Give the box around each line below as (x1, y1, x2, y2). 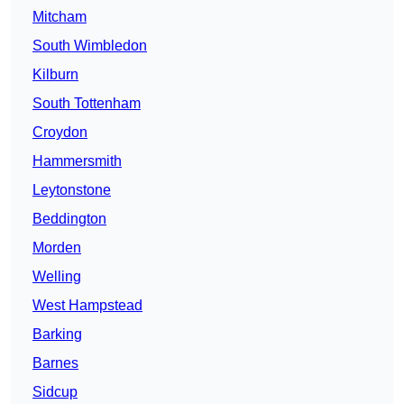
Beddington (32, 211, 106, 227)
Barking (32, 326, 82, 343)
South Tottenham (32, 96, 141, 112)
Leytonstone (32, 182, 111, 198)
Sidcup (32, 384, 78, 400)
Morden (32, 240, 81, 256)
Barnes (32, 355, 78, 372)
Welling (32, 269, 81, 285)
